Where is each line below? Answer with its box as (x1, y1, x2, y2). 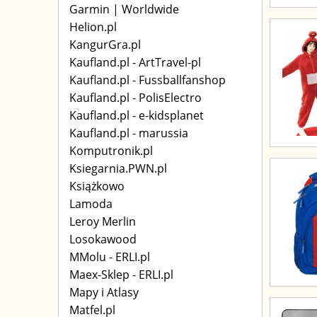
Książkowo (69, 178, 125, 194)
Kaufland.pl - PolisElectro (69, 90, 202, 105)
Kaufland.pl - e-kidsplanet (69, 108, 204, 123)
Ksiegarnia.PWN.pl (69, 161, 167, 176)
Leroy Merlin (69, 214, 136, 229)
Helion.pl (69, 19, 117, 35)
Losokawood (69, 231, 137, 247)
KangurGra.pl (69, 37, 141, 52)
